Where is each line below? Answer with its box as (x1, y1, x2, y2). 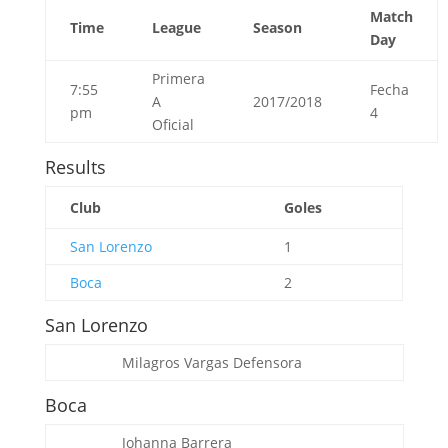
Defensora (232, 353, 302, 372)
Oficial (151, 115, 194, 134)
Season (252, 18, 302, 37)
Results (44, 155, 106, 179)
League (151, 18, 201, 37)
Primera (151, 69, 205, 88)
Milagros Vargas (121, 353, 233, 372)
